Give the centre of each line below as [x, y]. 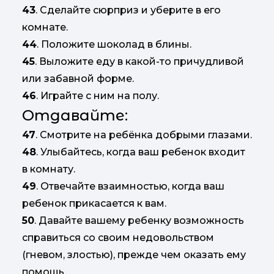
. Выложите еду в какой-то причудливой [139, 62]
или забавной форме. [78, 79]
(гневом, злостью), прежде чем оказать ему [134, 255]
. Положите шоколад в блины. [114, 45]
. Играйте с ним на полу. [98, 96]
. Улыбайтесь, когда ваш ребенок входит [141, 152]
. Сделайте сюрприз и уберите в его [128, 10]
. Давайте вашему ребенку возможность [139, 221]
